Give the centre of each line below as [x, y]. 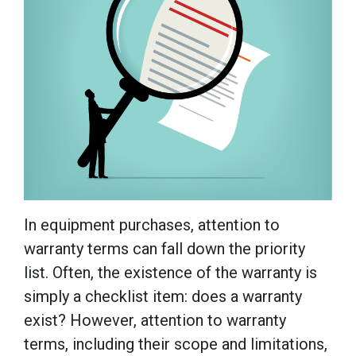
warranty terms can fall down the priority [164, 248]
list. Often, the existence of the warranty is [170, 272]
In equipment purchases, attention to [152, 224]
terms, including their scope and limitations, [176, 344]
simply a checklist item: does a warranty [163, 296]
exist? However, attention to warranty [155, 320]
